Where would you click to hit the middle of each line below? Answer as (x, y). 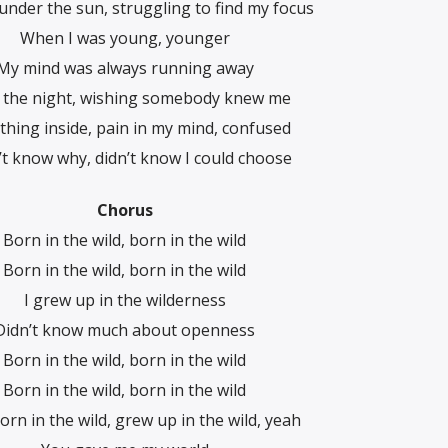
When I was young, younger (124, 37)
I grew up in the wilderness (124, 299)
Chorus (124, 209)
